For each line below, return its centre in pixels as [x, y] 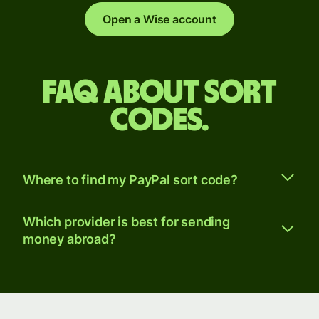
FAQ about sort [159, 93]
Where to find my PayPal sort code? [130, 179]
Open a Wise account [159, 20]
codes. [159, 121]
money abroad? [69, 239]
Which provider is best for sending [126, 222]
